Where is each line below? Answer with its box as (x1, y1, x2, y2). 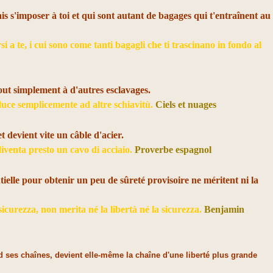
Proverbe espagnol (135, 144, 212, 155)
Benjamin (204, 204, 245, 214)
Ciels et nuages (155, 99, 217, 110)
